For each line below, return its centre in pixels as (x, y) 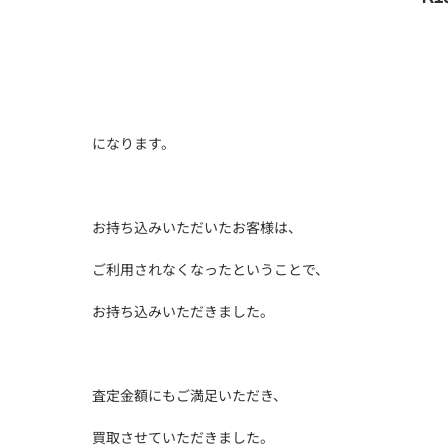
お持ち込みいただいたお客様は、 (197, 227)
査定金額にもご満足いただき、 (189, 395)
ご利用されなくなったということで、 (210, 269)
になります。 (133, 143)
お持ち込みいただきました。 (183, 311)
